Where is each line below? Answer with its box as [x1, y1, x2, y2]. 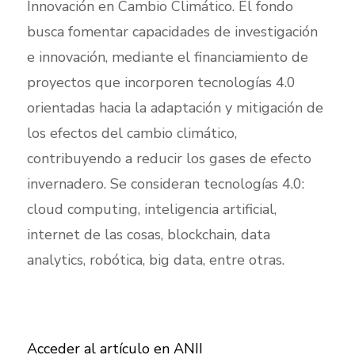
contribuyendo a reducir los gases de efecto [26, 149, 311, 168]
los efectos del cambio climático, [26, 124, 237, 143]
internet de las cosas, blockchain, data [26, 225, 270, 244]
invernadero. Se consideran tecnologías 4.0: [26, 174, 304, 193]
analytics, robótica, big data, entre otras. [26, 250, 284, 269]
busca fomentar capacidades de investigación [26, 22, 318, 41]
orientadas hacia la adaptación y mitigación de [26, 98, 323, 117]
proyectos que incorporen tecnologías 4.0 [26, 73, 296, 92]
